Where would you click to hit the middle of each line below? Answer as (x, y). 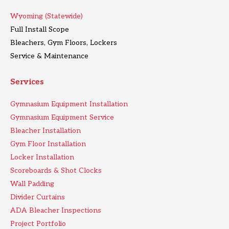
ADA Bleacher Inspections (56, 211)
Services (27, 82)
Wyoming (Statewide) (47, 16)
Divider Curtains (38, 197)
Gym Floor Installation (48, 144)
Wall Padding (32, 184)
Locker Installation (42, 157)
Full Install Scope (40, 30)
